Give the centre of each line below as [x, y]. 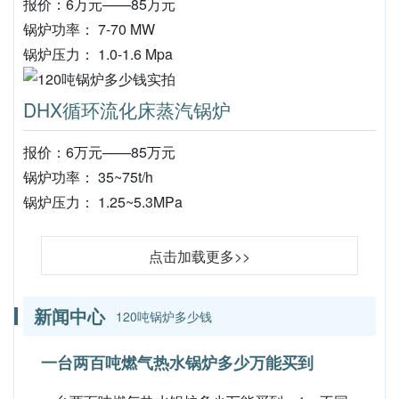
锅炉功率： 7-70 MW [89, 29]
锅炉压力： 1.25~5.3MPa [103, 202]
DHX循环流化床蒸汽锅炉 [127, 110]
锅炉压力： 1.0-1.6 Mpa [98, 54]
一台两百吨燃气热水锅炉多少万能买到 [177, 362]
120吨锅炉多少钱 [164, 316]
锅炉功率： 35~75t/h [88, 177]
